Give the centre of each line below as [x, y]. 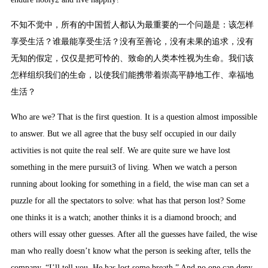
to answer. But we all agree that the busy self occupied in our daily [123, 134]
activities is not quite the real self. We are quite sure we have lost [120, 151]
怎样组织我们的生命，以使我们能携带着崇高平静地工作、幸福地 [132, 75]
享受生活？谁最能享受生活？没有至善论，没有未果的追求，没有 [132, 42]
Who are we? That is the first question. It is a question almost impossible [134, 117]
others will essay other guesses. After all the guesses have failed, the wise [134, 234]
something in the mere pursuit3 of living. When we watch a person [124, 167]
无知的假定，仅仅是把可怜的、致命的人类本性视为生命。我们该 [132, 59]
